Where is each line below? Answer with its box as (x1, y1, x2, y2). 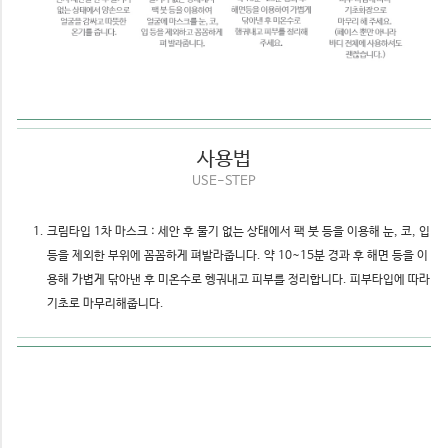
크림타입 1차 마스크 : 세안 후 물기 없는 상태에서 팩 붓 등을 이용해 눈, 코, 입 (47, 225, 430, 240)
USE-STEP (192, 174, 256, 190)
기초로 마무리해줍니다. (47, 297, 164, 312)
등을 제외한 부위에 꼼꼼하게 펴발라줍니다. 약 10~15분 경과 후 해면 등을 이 (47, 249, 428, 264)
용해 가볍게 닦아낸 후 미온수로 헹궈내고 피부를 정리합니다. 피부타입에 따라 (47, 273, 430, 288)
